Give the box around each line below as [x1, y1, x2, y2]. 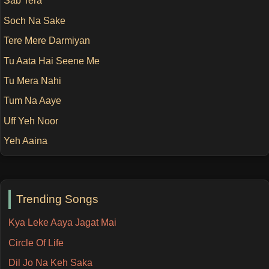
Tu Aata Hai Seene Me [3, 55, 100, 66]
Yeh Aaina [3, 136, 47, 147]
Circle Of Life [8, 237, 64, 248]
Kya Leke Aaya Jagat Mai [8, 217, 116, 228]
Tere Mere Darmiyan [3, 35, 90, 46]
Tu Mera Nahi [3, 76, 61, 86]
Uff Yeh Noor [3, 115, 58, 126]
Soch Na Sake [3, 15, 65, 26]
